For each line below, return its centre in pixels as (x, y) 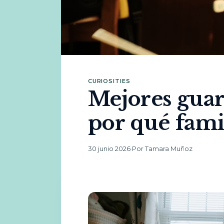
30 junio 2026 (109, 148)
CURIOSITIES (109, 81)
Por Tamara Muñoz (162, 148)
